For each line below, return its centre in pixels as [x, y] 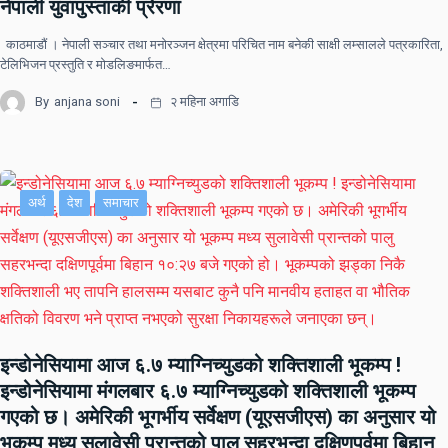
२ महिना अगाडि [203, 102]
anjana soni [87, 102]
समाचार [121, 202]
